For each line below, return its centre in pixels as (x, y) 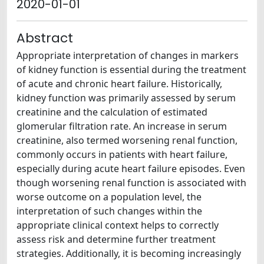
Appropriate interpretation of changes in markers (128, 55)
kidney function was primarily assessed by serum (126, 98)
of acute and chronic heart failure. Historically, (119, 84)
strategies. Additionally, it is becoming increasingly (129, 253)
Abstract (45, 38)
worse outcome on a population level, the (109, 197)
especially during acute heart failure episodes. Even (131, 169)
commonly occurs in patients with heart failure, (122, 154)
